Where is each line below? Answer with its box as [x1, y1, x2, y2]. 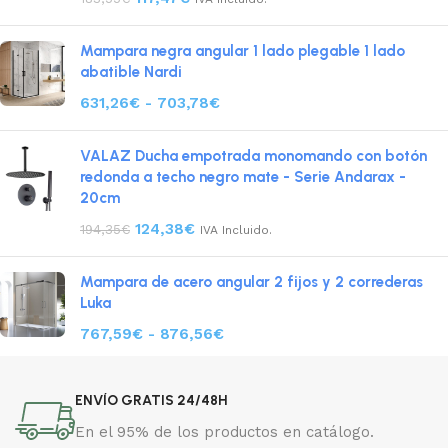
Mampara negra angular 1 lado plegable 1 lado [80, 42, 405, 61]
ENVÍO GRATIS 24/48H [75, 392, 228, 410]
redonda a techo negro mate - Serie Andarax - [80, 168, 406, 187]
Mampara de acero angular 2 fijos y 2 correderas [80, 273, 423, 292]
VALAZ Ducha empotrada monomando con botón [80, 147, 427, 166]
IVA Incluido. [200, 223, 272, 238]
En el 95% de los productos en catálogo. [75, 423, 374, 442]
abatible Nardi [80, 63, 182, 82]
